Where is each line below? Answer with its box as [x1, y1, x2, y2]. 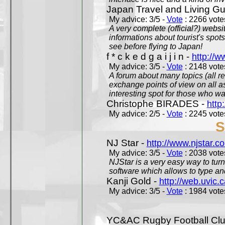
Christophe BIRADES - [106, 98, 207, 109]
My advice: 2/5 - [108, 109, 167, 118]
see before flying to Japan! [108, 42, 202, 51]
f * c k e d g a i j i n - [106, 51, 192, 62]
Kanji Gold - [106, 176, 159, 186]
